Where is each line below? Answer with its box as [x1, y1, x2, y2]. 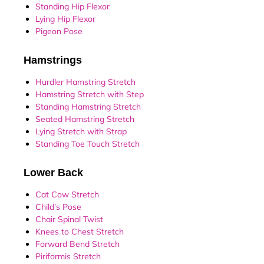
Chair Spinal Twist [35, 214, 103, 225]
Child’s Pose [35, 202, 81, 213]
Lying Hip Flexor [35, 14, 95, 25]
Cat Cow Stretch [35, 189, 99, 200]
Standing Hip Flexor [35, 1, 110, 12]
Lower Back [12, 167, 83, 179]
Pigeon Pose [35, 26, 82, 37]
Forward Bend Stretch [35, 239, 120, 250]
